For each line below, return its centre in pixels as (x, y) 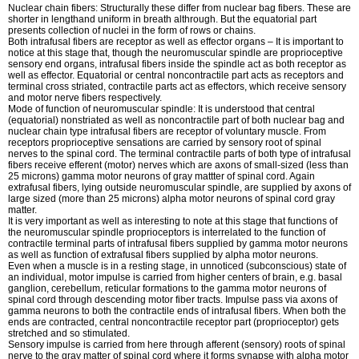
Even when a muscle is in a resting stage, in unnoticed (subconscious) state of (177, 266)
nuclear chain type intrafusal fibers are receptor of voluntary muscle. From (167, 131)
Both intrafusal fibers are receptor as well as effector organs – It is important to (176, 42)
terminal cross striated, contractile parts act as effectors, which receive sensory (177, 87)
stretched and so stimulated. (69, 333)
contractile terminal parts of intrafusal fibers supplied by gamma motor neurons (178, 244)
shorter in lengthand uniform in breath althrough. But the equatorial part (162, 19)
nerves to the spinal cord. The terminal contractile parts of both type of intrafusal (179, 154)
